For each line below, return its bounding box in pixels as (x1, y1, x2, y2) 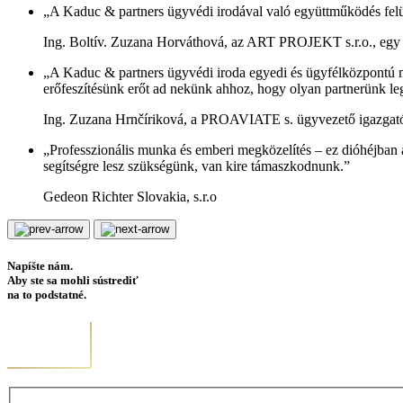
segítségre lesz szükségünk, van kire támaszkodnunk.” (43, 157, 350, 174)
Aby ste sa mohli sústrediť (7, 273, 139, 287)
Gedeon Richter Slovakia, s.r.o (43, 188, 217, 204)
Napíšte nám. (7, 258, 73, 273)
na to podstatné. (7, 287, 86, 301)
